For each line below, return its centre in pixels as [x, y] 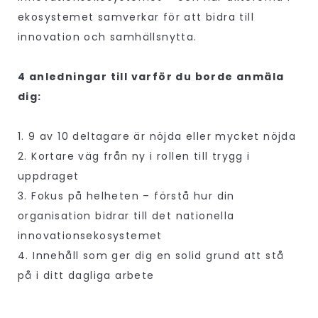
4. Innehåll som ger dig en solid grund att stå [151, 256]
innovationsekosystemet [90, 236]
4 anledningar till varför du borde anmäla [151, 77]
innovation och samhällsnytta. [109, 37]
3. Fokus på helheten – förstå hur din [126, 196]
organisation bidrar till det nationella [126, 216]
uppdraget [49, 176]
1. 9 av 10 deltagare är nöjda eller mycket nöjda [157, 137]
